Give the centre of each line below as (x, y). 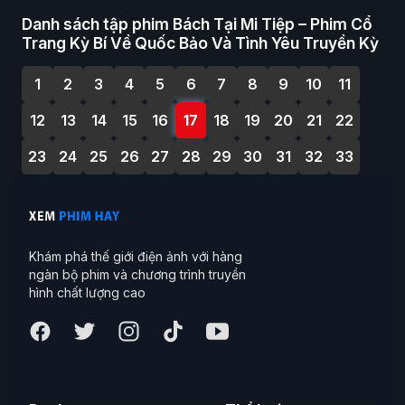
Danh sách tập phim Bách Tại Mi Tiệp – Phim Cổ (197, 24)
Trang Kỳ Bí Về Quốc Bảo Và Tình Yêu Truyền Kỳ (200, 43)
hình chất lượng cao (87, 292)
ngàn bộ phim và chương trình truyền (137, 274)
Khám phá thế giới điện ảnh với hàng (136, 256)
